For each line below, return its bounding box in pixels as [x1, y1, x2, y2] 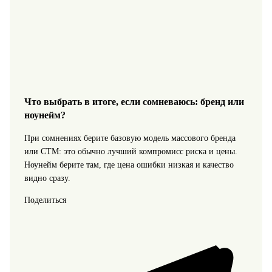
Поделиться [24, 195, 66, 205]
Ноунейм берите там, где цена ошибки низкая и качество [24, 160, 234, 169]
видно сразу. [24, 173, 70, 183]
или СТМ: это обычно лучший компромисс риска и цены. [24, 146, 237, 156]
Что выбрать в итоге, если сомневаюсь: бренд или [24, 95, 244, 107]
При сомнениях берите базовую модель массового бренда [24, 133, 236, 143]
